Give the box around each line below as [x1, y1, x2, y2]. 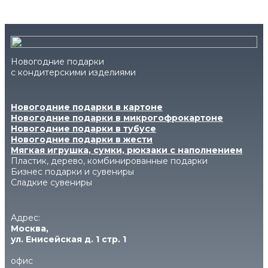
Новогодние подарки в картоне [11, 102, 163, 112]
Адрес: [11, 212, 40, 223]
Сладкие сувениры [11, 177, 92, 188]
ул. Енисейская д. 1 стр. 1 [11, 234, 126, 245]
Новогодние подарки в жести [11, 134, 153, 145]
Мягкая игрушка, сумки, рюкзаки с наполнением [11, 145, 242, 156]
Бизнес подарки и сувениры [11, 166, 134, 177]
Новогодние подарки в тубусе [11, 123, 156, 134]
